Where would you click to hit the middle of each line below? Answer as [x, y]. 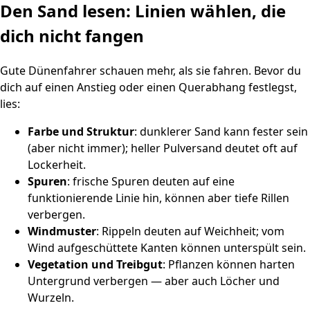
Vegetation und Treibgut [95, 264]
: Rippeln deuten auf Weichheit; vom [190, 231]
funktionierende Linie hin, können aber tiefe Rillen [158, 198]
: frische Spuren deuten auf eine [151, 181]
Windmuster [62, 231]
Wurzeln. [51, 297]
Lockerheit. [57, 164]
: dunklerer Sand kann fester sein [221, 131]
